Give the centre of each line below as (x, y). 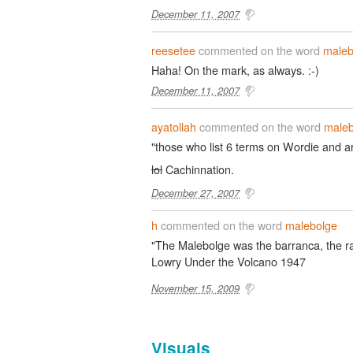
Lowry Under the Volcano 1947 (229, 261)
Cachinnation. (198, 169)
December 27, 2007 (195, 192)
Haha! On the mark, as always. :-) (235, 69)
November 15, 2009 (195, 288)
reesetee (173, 50)
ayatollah (174, 126)
